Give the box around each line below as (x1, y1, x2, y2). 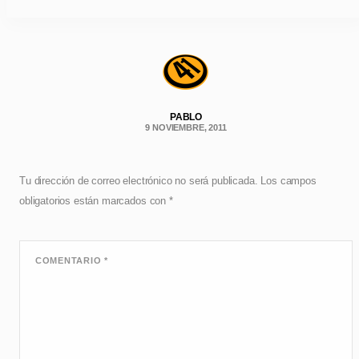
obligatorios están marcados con (19, 195, 169, 208)
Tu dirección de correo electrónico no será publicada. (19, 175, 258, 188)
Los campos (260, 175, 317, 188)
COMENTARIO (35, 256, 105, 266)
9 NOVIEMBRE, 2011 (145, 122, 227, 132)
